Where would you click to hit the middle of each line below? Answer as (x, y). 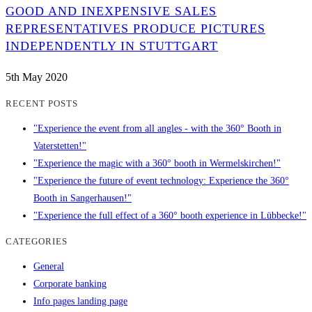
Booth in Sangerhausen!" (83, 198)
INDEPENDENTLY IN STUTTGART (112, 46)
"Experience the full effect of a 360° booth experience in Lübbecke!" (170, 216)
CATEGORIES (37, 241)
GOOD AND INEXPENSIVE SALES (111, 11)
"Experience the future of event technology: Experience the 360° (161, 181)
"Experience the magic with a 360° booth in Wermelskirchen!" (157, 164)
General (49, 266)
